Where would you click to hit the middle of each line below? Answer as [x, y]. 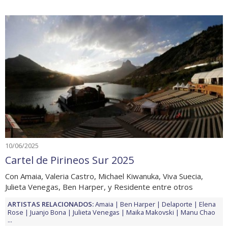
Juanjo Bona [48, 212]
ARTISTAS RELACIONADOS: [51, 204]
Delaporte [177, 204]
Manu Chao [198, 212]
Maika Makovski [150, 212]
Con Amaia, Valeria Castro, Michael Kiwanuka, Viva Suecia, [104, 176]
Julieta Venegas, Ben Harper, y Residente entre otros [99, 187]
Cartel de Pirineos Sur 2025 [69, 160]
